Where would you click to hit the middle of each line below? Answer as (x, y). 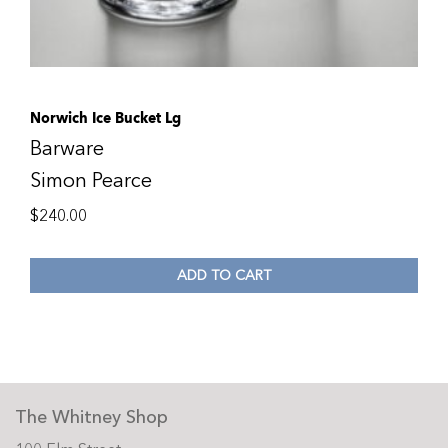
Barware (67, 148)
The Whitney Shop (91, 417)
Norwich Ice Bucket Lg (105, 118)
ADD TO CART (224, 275)
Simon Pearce (91, 180)
